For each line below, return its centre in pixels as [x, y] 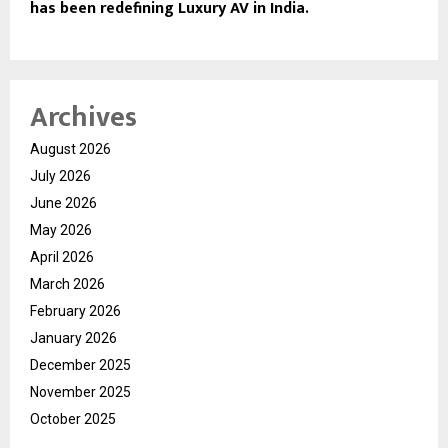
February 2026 [75, 311]
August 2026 [70, 149]
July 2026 [60, 176]
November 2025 [80, 392]
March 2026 [67, 284]
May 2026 [61, 230]
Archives [83, 118]
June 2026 [63, 203]
